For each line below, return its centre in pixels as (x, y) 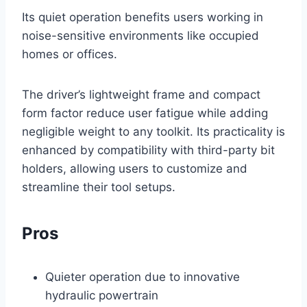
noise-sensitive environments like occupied (140, 35)
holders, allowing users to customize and (135, 168)
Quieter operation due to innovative (143, 277)
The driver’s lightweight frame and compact (141, 94)
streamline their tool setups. (99, 187)
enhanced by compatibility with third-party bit (148, 150)
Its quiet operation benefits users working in (143, 17)
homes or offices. (70, 54)
